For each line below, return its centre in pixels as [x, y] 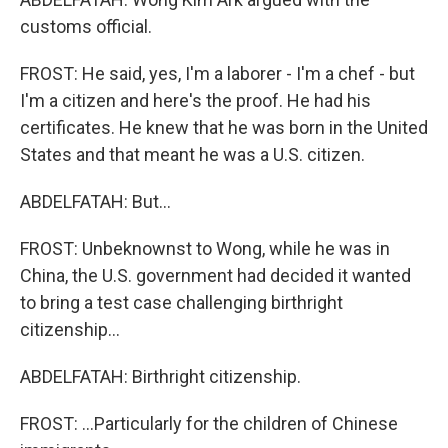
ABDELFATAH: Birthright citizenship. [160, 376]
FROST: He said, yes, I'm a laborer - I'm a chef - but [217, 73]
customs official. [86, 26]
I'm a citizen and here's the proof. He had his [195, 100]
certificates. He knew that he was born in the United [224, 127]
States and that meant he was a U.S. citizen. [192, 154]
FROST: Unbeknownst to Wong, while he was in [205, 248]
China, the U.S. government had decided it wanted [215, 275]
